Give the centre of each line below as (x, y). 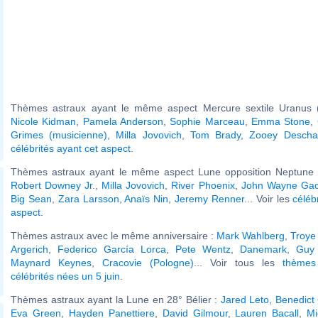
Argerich (29, 249)
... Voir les (268, 198)
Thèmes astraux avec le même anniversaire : (114, 235)
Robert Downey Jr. (53, 185)
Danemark (263, 249)
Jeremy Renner (209, 198)
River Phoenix (203, 185)
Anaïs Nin (147, 198)
